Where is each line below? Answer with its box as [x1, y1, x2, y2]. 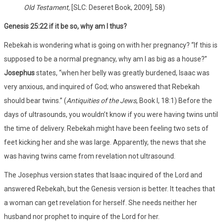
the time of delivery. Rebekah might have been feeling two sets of [4, 124, 209, 132]
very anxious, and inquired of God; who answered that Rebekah [4, 82, 200, 91]
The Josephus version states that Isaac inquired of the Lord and [4, 170, 202, 179]
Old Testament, [24, 3, 71, 11]
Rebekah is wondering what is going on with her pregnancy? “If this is [4, 41, 218, 49]
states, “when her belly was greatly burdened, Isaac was [35, 68, 210, 77]
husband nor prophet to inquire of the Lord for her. [4, 212, 160, 221]
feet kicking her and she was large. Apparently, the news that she [4, 138, 206, 146]
